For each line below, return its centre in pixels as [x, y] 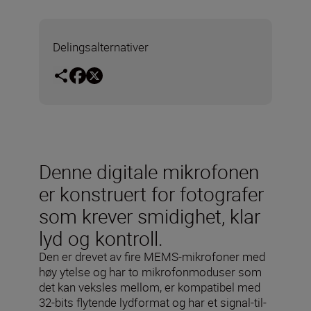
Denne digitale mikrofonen [149, 171]
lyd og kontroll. [101, 238]
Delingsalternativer [101, 47]
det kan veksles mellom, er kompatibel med [150, 287]
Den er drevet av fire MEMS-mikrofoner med [152, 256]
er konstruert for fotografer [151, 193]
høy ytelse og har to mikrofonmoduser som [150, 271]
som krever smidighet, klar [150, 216]
